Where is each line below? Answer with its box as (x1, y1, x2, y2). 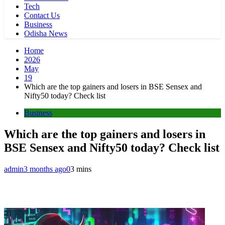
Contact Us (24, 11, 60, 20)
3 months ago (24, 164, 66, 173)
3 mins (70, 164, 91, 173)
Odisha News (24, 29, 67, 38)
